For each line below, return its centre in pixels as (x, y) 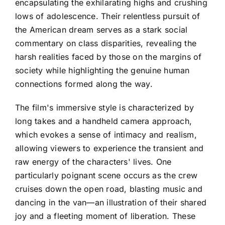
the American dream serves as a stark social (101, 29)
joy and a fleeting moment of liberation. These (105, 216)
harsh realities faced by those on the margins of (108, 57)
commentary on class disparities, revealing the (106, 43)
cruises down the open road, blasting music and (109, 189)
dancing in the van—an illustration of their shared (111, 202)
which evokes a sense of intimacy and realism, (106, 134)
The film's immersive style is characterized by (105, 107)
